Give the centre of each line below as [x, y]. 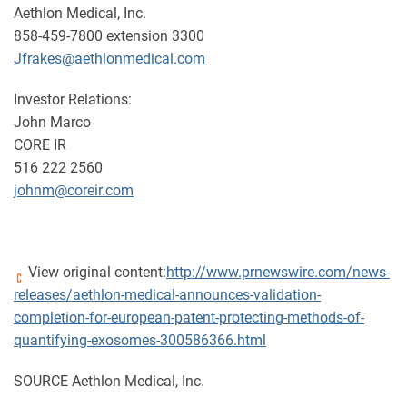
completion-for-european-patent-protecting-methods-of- [189, 318]
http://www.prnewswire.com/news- [278, 272]
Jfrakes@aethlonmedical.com [109, 59]
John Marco [52, 122]
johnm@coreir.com [74, 190]
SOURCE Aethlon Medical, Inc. [109, 381]
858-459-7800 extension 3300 [109, 36]
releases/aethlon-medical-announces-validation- [167, 295]
